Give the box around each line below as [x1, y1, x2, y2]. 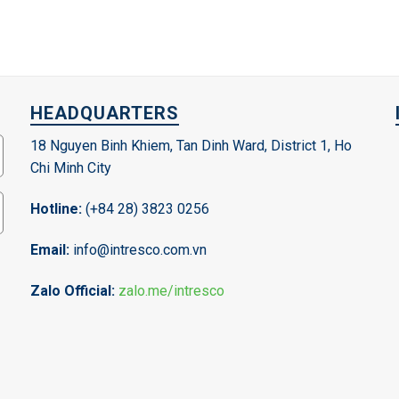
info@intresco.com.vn [69, 241, 207, 258]
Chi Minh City [30, 159, 111, 177]
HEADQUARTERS [30, 102, 179, 125]
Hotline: [30, 200, 82, 218]
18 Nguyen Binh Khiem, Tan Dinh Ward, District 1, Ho [30, 137, 352, 155]
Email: [30, 241, 69, 258]
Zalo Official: [30, 281, 118, 299]
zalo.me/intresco [118, 281, 224, 299]
